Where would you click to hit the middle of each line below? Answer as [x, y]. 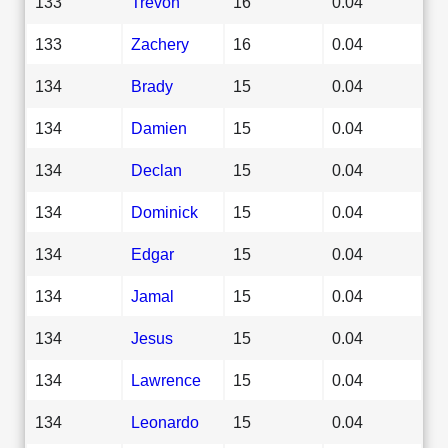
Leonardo [165, 421]
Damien [159, 127]
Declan [156, 169]
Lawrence [166, 379]
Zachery [160, 43]
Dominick [164, 211]
